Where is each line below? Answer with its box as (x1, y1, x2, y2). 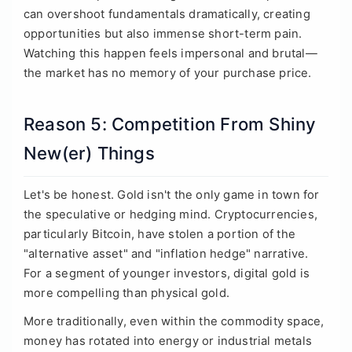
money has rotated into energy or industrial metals (24, 333, 313, 348)
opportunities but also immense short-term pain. (24, 27, 302, 42)
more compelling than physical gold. (24, 285, 229, 300)
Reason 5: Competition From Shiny (24, 113, 317, 134)
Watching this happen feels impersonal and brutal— (24, 46, 317, 61)
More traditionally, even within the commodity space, (24, 313, 324, 328)
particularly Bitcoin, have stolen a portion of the (24, 226, 296, 241)
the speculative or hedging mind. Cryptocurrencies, (24, 207, 318, 222)
